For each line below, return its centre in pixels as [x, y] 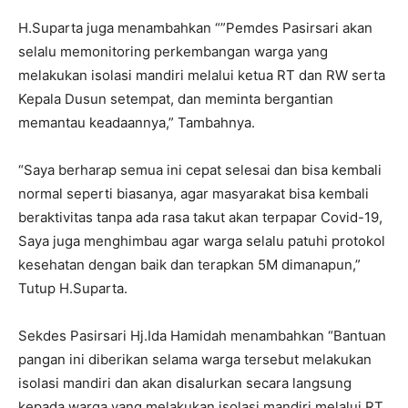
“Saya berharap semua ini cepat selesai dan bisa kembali [200, 170]
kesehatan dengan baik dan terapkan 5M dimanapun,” [189, 265]
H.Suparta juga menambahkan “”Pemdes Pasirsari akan [195, 28]
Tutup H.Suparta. [73, 289]
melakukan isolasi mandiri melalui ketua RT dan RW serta [202, 76]
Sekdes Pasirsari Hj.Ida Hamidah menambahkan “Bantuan [202, 336]
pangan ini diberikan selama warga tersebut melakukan [195, 360]
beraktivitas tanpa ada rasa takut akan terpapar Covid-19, [200, 218]
